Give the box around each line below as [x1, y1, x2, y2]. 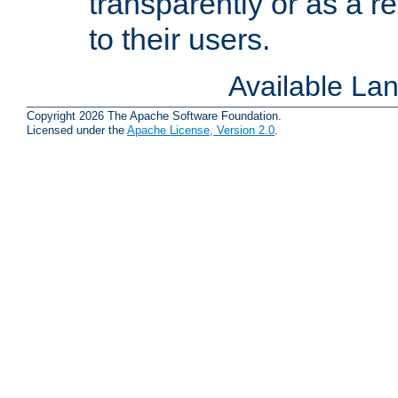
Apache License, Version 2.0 [127, 123, 275, 138]
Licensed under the [27, 123, 127, 138]
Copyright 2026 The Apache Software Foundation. [27, 109, 282, 123]
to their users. [89, 21, 270, 56]
